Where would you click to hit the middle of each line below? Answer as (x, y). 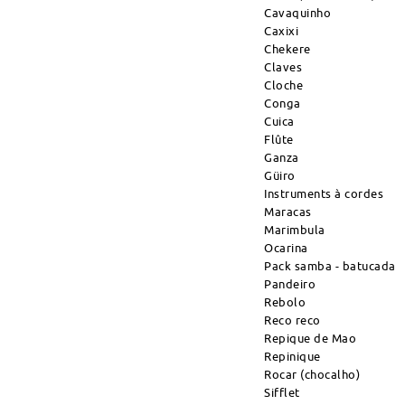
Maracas (288, 212)
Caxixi (281, 31)
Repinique (292, 356)
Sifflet (282, 392)
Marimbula (295, 230)
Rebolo (285, 302)
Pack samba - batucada (330, 266)
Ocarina (286, 248)
